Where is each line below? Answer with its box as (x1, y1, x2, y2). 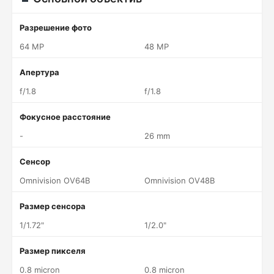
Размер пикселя (20, 246, 86, 256)
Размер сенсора (20, 201, 86, 211)
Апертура (20, 67, 59, 77)
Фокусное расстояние (20, 112, 111, 122)
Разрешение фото (20, 23, 92, 32)
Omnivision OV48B (144, 176, 215, 185)
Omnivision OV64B (20, 176, 90, 185)
